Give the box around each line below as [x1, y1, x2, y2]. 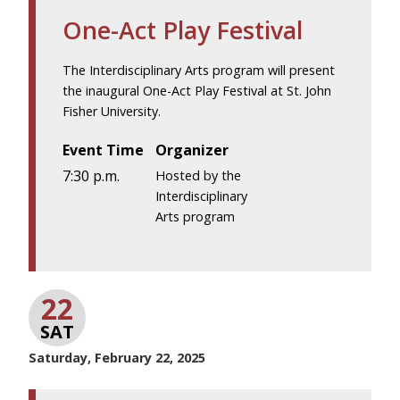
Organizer [155, 139, 229, 160]
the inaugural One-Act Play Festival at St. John [62, 81, 331, 99]
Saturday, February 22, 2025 [29, 348, 205, 366]
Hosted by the [155, 166, 242, 184]
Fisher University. [62, 102, 161, 120]
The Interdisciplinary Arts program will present [62, 61, 335, 79]
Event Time [62, 139, 144, 160]
